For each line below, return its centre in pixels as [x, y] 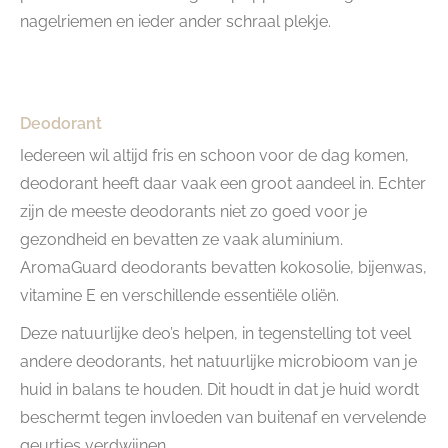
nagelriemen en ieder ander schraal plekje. [175, 21]
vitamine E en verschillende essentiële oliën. [179, 295]
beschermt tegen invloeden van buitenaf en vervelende [223, 417]
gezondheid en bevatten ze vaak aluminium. [181, 239]
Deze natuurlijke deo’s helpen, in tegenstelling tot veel [215, 333]
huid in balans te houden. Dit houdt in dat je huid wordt [219, 389]
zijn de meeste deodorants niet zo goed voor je [193, 211]
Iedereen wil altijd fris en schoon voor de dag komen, [214, 155]
